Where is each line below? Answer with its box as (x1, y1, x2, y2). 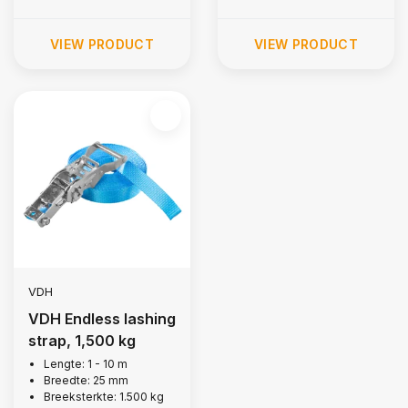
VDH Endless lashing (28, 310, 176, 328)
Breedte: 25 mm (44, 373, 128, 387)
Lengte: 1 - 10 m (44, 357, 127, 371)
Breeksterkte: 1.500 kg (44, 390, 164, 403)
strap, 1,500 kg (28, 331, 136, 350)
